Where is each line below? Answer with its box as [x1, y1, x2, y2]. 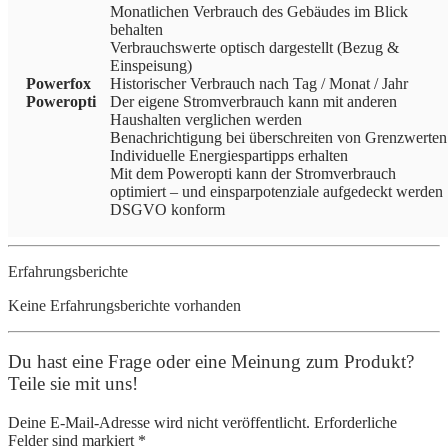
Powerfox [26, 74, 91, 92]
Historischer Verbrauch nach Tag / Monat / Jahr [110, 74, 408, 92]
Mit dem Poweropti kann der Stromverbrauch [110, 164, 396, 182]
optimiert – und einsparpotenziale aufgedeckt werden [110, 182, 443, 200]
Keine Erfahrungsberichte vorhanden [8, 296, 241, 314]
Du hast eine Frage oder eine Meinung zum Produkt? [8, 351, 414, 373]
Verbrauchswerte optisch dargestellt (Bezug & [110, 38, 399, 56]
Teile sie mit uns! [8, 373, 138, 395]
